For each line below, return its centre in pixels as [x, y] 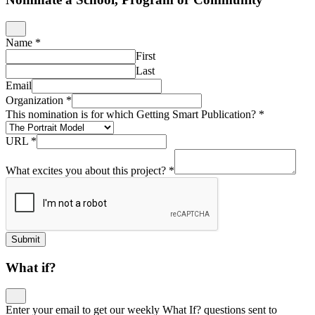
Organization [36, 100]
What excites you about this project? [87, 170]
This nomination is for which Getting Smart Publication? [132, 114]
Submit [26, 239]
